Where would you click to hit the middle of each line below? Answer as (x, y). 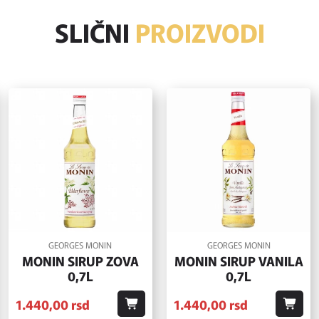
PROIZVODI (200, 32)
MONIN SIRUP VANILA (239, 261)
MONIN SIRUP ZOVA (80, 261)
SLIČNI (95, 32)
